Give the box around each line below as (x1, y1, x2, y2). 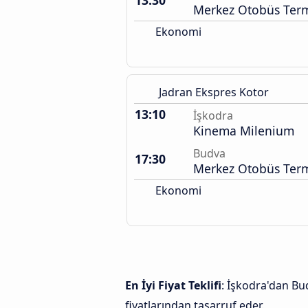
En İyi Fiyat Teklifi (125, 278, 221, 293)
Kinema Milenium (193, 122, 294, 139)
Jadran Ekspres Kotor (159, 85, 269, 100)
